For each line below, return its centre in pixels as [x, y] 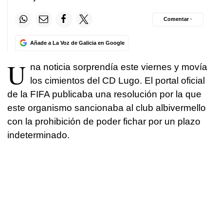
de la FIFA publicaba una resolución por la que [104, 94]
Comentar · [178, 19]
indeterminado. [38, 135]
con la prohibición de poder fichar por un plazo [104, 121]
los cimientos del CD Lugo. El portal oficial [118, 80]
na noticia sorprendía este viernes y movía [119, 67]
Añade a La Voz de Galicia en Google [77, 43]
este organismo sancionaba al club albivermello [107, 108]
